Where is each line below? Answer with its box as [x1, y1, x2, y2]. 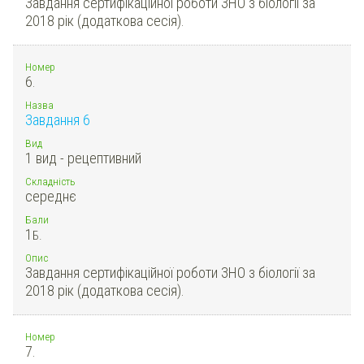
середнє [25, 187, 76, 205]
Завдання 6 [25, 110, 90, 128]
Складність [25, 174, 76, 188]
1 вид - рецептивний [25, 149, 141, 167]
